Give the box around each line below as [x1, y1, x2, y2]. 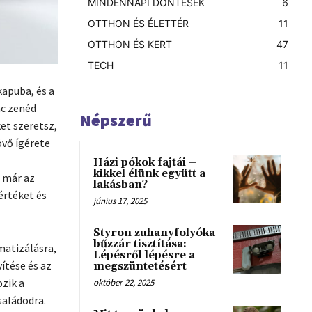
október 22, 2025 [93, 276, 154, 288]
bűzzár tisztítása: [93, 237, 187, 251]
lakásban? [93, 178, 148, 192]
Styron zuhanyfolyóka [93, 226, 215, 240]
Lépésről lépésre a [93, 249, 195, 262]
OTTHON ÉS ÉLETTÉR [88, 17, 189, 29]
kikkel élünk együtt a [93, 167, 205, 180]
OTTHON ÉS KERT [88, 38, 172, 50]
